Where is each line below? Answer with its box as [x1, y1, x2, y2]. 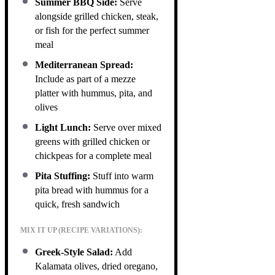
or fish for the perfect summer [35, 25, 149, 36]
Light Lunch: [35, 122, 91, 133]
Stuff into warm [90, 170, 153, 181]
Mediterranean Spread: [35, 59, 133, 70]
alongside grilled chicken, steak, [35, 10, 158, 21]
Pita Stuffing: [35, 170, 90, 181]
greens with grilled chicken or [35, 136, 150, 147]
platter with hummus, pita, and [35, 87, 152, 98]
